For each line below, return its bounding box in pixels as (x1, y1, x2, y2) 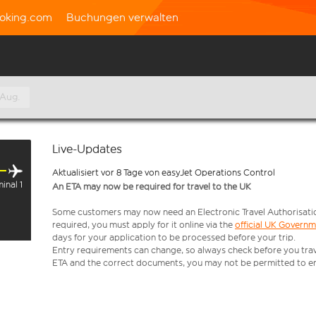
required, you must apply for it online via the (52, 219, 235, 230)
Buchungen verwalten (66, 11, 178, 24)
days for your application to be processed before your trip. (52, 232, 296, 243)
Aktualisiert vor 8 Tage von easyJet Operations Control (52, 167, 275, 178)
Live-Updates (52, 142, 122, 157)
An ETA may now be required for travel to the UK (52, 181, 251, 192)
